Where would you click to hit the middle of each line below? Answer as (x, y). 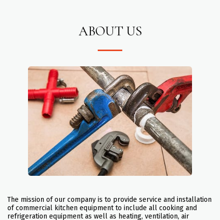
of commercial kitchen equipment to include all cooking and (102, 208)
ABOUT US (110, 31)
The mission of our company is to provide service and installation (110, 200)
